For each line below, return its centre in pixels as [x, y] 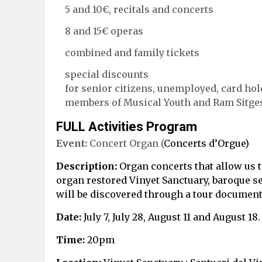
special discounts [107, 74]
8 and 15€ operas [104, 31]
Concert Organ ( [125, 143]
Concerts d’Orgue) [206, 143]
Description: [87, 166]
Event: [72, 143]
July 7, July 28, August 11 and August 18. [171, 217]
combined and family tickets [132, 52]
